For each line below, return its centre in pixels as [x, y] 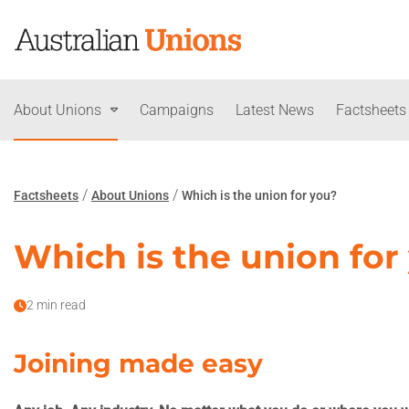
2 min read [56, 305]
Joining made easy [138, 363]
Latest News [275, 110]
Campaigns [177, 110]
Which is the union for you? [259, 195]
